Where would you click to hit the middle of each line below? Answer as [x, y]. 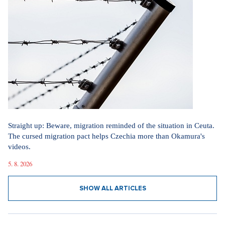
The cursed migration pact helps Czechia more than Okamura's [106, 136]
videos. [19, 147]
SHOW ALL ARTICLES [113, 188]
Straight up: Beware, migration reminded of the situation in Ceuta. [111, 126]
